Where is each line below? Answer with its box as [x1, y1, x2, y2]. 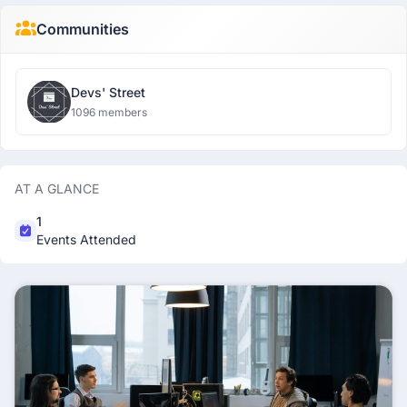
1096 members [71, 105, 147, 119]
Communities [35, 20, 129, 38]
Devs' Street [71, 84, 145, 100]
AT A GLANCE [15, 181, 99, 196]
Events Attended [36, 232, 136, 247]
